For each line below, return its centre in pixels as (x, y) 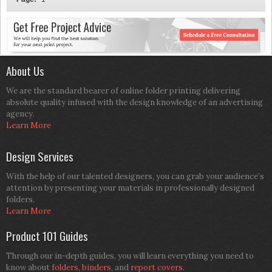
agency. (20, 114)
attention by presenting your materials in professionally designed (130, 188)
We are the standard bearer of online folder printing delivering (123, 90)
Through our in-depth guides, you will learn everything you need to (130, 256)
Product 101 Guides (47, 235)
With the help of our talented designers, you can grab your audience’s (135, 176)
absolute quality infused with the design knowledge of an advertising (134, 102)
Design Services (40, 156)
